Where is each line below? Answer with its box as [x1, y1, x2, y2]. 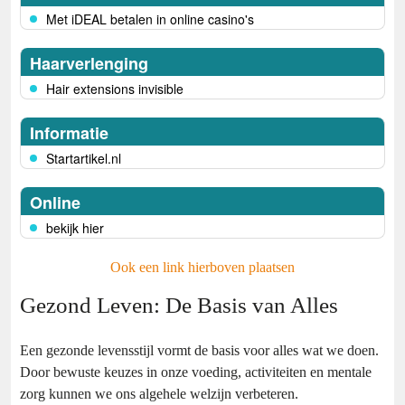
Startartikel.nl [46, 149, 121, 168]
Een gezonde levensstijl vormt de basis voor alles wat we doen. [20, 343, 379, 359]
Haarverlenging [30, 52, 148, 76]
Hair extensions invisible [46, 80, 184, 99]
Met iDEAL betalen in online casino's [46, 10, 254, 29]
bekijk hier [46, 219, 104, 238]
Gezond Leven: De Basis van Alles [20, 293, 338, 318]
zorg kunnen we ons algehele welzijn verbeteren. [20, 386, 298, 402]
